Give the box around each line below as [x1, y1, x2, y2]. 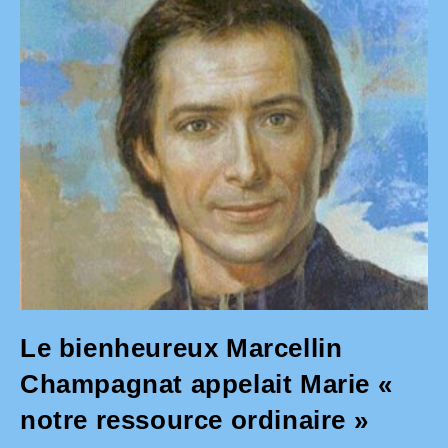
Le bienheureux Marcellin [20, 333, 343, 364]
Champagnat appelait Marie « [20, 369, 393, 400]
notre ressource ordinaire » [20, 405, 369, 436]
